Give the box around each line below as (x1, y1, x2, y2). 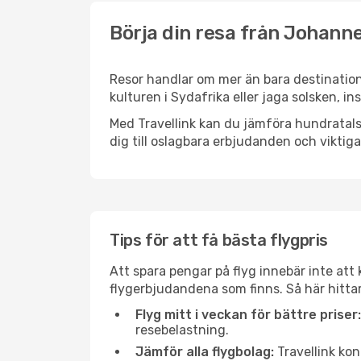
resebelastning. (135, 322, 229, 338)
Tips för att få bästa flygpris (110, 230, 328, 250)
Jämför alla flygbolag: (135, 344, 274, 359)
